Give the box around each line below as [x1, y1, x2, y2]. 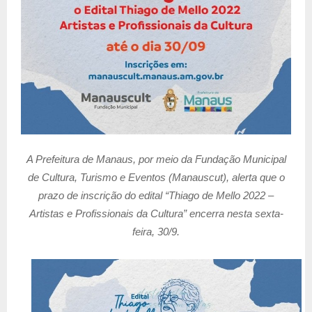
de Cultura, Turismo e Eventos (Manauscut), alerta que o [27, 171, 285, 183]
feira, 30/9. [132, 225, 180, 237]
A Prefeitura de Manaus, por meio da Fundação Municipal [26, 153, 286, 165]
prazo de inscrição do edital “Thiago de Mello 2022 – [38, 189, 274, 201]
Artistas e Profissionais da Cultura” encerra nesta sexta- [29, 207, 283, 219]
